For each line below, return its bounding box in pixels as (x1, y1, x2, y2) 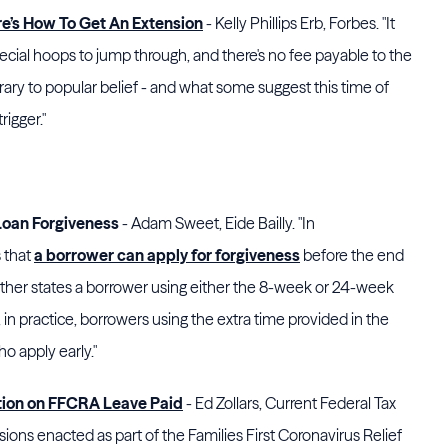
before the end (300, 245, 404, 265)
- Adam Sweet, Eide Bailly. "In (119, 213, 315, 233)
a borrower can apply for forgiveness (34, 245, 300, 265)
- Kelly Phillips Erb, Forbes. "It (203, 13, 395, 33)
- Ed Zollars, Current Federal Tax (183, 393, 396, 413)
